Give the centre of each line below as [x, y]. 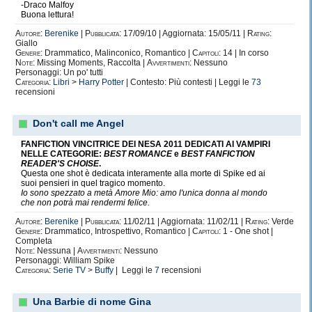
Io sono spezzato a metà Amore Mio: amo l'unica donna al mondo [144, 193]
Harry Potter [101, 82]
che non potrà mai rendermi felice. [85, 203]
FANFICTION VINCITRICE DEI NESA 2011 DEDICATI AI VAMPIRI [146, 144]
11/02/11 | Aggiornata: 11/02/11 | [183, 221]
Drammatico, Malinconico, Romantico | [117, 53]
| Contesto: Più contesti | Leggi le [188, 82]
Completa [34, 241]
